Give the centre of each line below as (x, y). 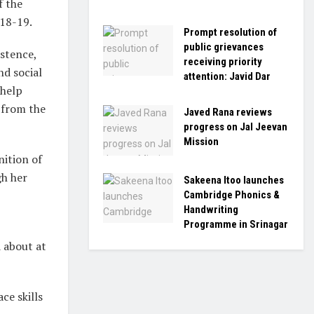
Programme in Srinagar (236, 224)
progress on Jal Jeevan (235, 127)
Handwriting (211, 209)
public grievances (224, 47)
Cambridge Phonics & (232, 194)
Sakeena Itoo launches (234, 180)
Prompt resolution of (230, 32)
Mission (201, 142)
